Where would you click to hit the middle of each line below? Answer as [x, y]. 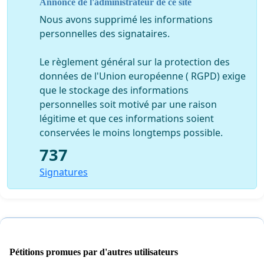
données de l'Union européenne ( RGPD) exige [143, 76]
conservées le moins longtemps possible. [131, 132]
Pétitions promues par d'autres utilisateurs [94, 252]
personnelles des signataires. [105, 33]
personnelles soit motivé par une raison [128, 104]
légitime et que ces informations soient [127, 118]
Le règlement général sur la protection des [135, 62]
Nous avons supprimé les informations [126, 19]
